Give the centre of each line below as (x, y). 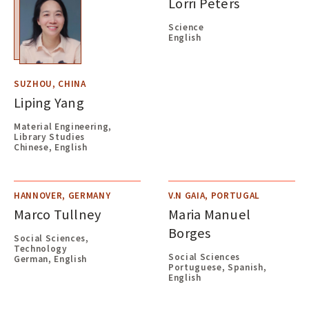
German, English (51, 259)
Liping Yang (49, 102)
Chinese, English (51, 147)
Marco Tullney (58, 214)
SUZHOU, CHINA (50, 83)
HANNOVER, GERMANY (62, 196)
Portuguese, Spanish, (218, 268)
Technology (41, 249)
